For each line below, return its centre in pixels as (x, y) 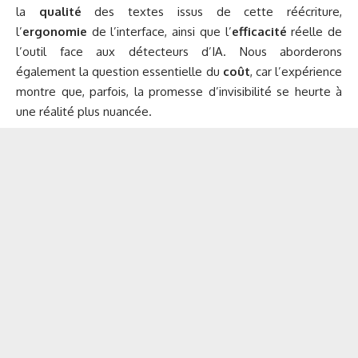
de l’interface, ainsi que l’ (159, 32)
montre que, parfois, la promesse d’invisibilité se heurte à (179, 92)
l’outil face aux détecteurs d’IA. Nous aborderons (179, 52)
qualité (60, 12)
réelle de (314, 32)
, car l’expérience (296, 72)
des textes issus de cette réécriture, (212, 12)
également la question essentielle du (119, 72)
